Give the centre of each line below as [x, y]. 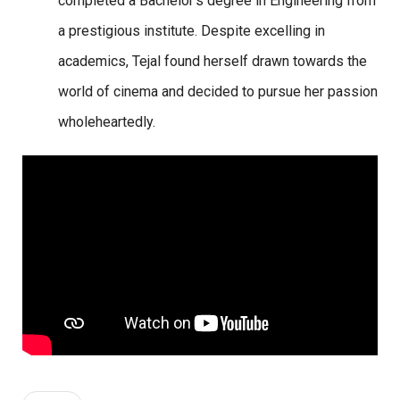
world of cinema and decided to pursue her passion [218, 91]
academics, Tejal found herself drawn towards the [212, 61]
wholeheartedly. [107, 121]
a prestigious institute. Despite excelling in [192, 30]
